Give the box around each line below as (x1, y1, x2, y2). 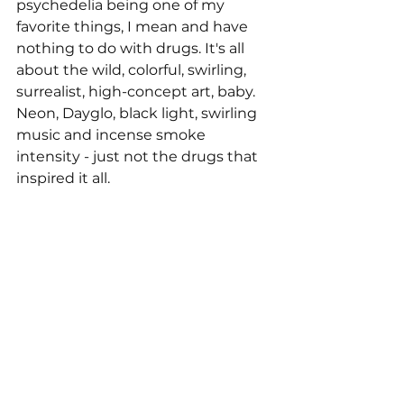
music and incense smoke (16, 125, 209, 143)
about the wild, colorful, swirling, (16, 60, 250, 78)
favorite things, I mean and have (16, 17, 252, 35)
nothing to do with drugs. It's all (16, 39, 248, 57)
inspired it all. (16, 169, 110, 187)
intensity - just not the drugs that (16, 147, 262, 165)
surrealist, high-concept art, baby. (16, 82, 259, 100)
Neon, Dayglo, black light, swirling (16, 104, 261, 122)
